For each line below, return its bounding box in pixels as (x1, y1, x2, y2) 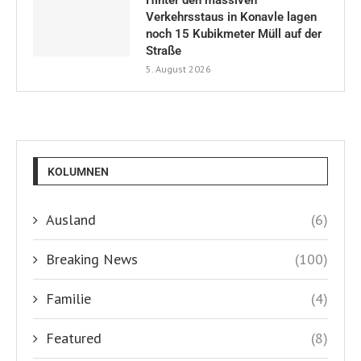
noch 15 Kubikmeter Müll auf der (146, 26, 322, 41)
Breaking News (46, 249, 138, 268)
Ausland (46, 210, 96, 229)
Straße (146, 43, 181, 58)
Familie (46, 288, 91, 308)
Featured (46, 328, 102, 347)
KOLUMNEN (48, 164, 109, 178)
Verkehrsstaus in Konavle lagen (146, 9, 317, 24)
